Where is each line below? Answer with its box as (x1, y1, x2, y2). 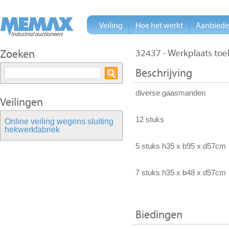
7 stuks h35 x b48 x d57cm (135, 169, 228, 177)
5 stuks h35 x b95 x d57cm (135, 142, 226, 151)
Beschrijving (135, 67, 192, 80)
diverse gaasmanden (135, 89, 205, 98)
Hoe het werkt (135, 21, 183, 30)
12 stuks (135, 116, 164, 124)
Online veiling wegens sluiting (5, 117, 113, 126)
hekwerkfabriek (5, 125, 60, 134)
